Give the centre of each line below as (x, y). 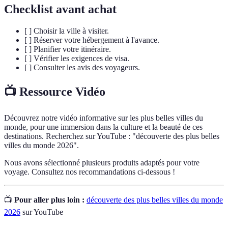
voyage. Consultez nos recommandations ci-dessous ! (90, 172)
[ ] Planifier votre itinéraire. (68, 49)
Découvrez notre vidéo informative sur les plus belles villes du (104, 118)
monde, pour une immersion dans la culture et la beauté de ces (103, 127)
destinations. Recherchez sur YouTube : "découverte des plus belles (112, 136)
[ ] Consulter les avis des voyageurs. (82, 68)
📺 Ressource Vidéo (55, 92)
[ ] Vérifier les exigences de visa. (77, 59)
